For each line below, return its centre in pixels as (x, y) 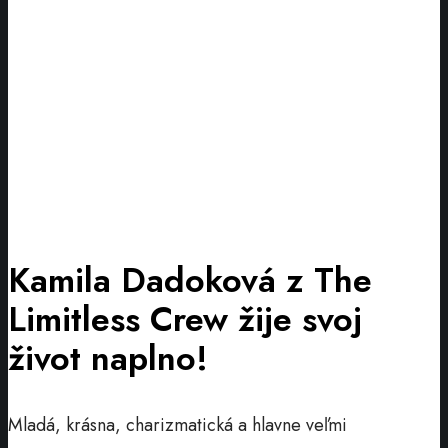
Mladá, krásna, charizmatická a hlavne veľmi (177, 424)
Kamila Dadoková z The (190, 281)
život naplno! (108, 359)
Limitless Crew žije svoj (185, 320)
